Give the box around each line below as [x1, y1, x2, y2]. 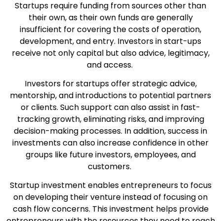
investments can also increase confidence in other [12, 137, 209, 148]
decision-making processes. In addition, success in [14, 125, 207, 137]
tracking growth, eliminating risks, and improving [17, 113, 204, 125]
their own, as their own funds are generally [28, 11, 193, 23]
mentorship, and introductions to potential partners [10, 89, 211, 101]
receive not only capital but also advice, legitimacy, [11, 47, 210, 59]
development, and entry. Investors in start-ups [20, 35, 201, 47]
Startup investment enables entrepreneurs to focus [9, 180, 212, 191]
